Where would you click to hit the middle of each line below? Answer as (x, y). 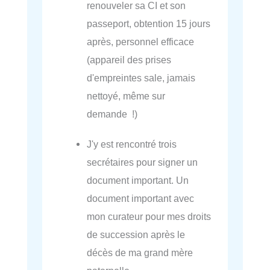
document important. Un (138, 180)
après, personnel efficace (141, 41)
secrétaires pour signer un (143, 162)
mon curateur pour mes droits (149, 216)
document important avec (141, 198)
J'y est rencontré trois (132, 144)
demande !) (112, 114)
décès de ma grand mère (140, 252)
